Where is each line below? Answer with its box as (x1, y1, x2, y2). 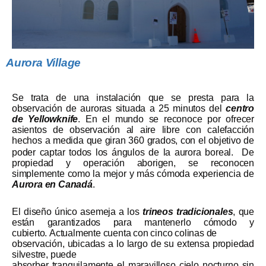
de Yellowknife (12, 114, 78, 125)
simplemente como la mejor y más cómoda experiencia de (12, 169, 254, 179)
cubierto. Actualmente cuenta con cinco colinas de (12, 228, 217, 239)
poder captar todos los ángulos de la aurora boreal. (12, 147, 237, 158)
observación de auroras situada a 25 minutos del (12, 103, 226, 114)
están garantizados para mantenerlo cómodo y (12, 217, 254, 228)
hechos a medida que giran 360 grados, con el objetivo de (12, 135, 254, 146)
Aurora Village (6, 56, 81, 69)
